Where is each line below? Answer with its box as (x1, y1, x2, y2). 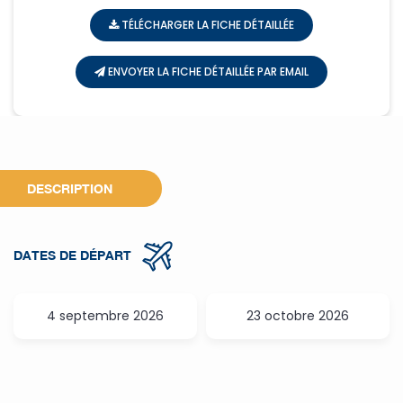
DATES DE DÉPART (13, 246, 135, 263)
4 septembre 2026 (47, 307, 164, 325)
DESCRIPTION (27, 181, 112, 196)
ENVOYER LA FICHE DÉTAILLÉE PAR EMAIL (105, 64, 309, 79)
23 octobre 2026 (246, 307, 349, 325)
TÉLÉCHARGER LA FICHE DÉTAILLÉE (119, 17, 294, 32)
